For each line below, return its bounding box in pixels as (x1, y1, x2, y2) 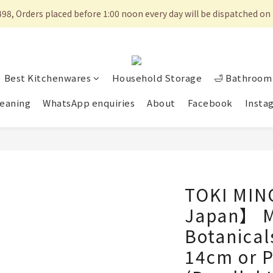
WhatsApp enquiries (43, 96, 135, 110)
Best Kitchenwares (4, 71, 91, 85)
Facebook (187, 96, 233, 110)
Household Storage (112, 71, 202, 85)
